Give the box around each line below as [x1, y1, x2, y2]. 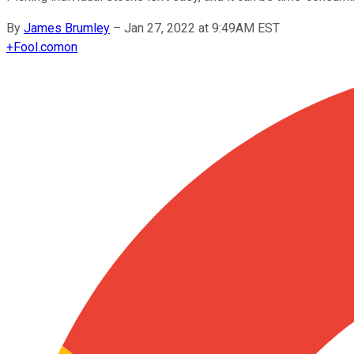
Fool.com [13, 39, 64, 55]
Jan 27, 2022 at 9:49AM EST [124, 20, 280, 36]
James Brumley [24, 20, 110, 36]
